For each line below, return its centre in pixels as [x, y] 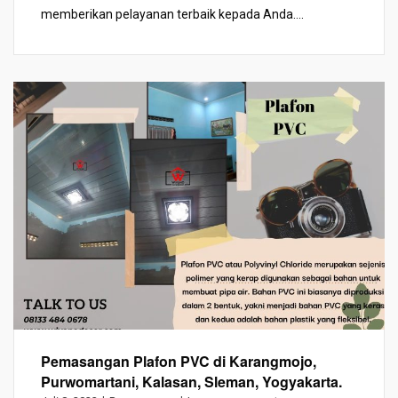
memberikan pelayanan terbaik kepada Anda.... [172, 14]
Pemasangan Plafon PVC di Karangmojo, [179, 361]
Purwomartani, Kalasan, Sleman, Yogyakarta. [191, 381]
